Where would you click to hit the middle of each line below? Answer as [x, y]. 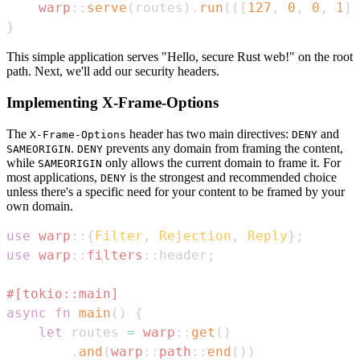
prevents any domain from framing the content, [223, 148]
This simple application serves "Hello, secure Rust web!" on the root [180, 57]
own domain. [40, 206]
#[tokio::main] [63, 293]
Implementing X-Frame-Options [112, 102]
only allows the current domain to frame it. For [221, 162]
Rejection [195, 235]
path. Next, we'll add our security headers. [113, 72]
